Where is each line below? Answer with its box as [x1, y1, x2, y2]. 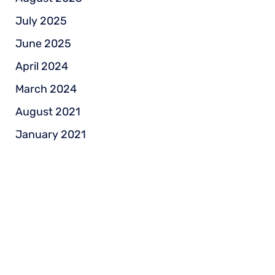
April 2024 [15, 59, 68, 73]
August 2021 [15, 104, 80, 118]
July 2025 [15, 14, 67, 28]
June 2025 [15, 36, 71, 50]
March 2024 [15, 82, 77, 96]
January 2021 [15, 127, 86, 141]
